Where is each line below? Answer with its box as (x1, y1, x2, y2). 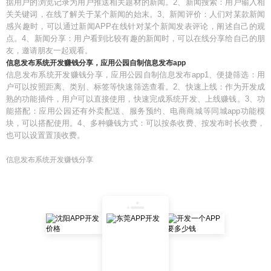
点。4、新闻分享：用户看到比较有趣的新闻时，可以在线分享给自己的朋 (6, 34, 265, 43)
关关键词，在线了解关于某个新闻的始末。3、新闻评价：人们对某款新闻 (6, 10, 265, 19)
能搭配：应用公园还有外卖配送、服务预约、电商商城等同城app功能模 (6, 106, 265, 116)
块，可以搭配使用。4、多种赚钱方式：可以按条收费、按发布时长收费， (6, 119, 265, 128)
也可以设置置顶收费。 (6, 131, 85, 140)
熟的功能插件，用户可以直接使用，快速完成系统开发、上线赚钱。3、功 (6, 94, 265, 103)
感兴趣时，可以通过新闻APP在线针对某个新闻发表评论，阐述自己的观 (6, 22, 265, 31)
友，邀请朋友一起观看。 (6, 46, 93, 55)
